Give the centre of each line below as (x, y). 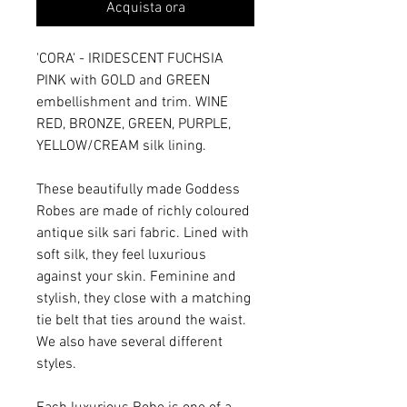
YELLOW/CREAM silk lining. (121, 146)
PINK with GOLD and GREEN (125, 80)
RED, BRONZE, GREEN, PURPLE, (134, 124)
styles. (56, 364)
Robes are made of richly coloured (143, 211)
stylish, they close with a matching (144, 298)
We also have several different (129, 342)
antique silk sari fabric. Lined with (143, 233)
